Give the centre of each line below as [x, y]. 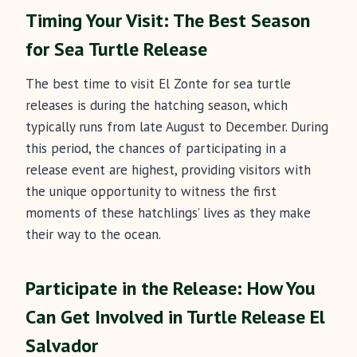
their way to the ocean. [93, 235]
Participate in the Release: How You [171, 288]
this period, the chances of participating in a [156, 149]
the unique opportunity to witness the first [151, 192]
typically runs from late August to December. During [177, 127]
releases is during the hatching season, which [157, 106]
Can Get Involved [94, 317]
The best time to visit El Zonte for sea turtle [158, 84]
